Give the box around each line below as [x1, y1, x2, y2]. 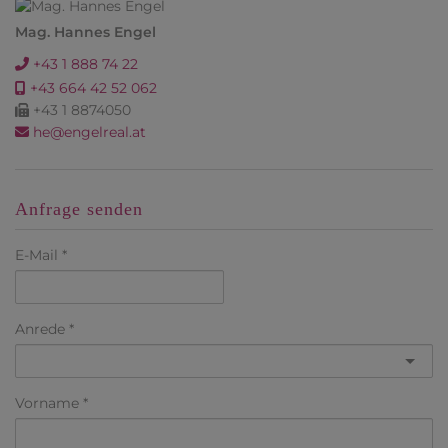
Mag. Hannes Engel [15, 23, 156, 42]
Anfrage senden [15, 199, 143, 220]
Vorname [15, 394, 79, 413]
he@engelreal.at [29, 123, 146, 142]
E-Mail [15, 246, 58, 265]
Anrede [15, 320, 65, 339]
